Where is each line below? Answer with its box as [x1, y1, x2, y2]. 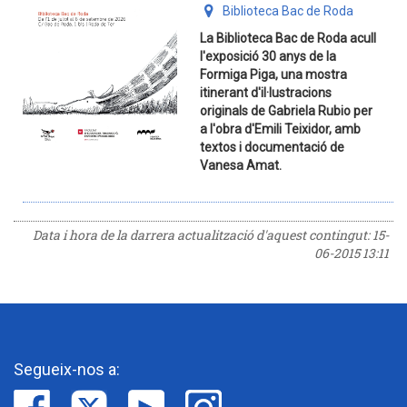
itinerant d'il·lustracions [200, 85, 332, 100]
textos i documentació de [200, 140, 344, 154]
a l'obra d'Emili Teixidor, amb [200, 122, 361, 136]
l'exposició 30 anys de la [200, 49, 336, 64]
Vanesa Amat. [200, 158, 282, 173]
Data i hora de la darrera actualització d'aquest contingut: [33, 226, 372, 243]
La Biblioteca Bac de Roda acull [200, 31, 376, 45]
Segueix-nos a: [14, 360, 120, 379]
